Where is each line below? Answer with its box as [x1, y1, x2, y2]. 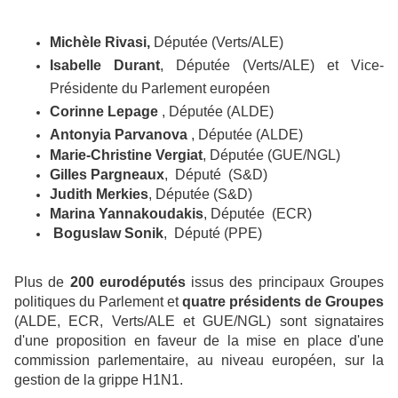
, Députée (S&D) [148, 186, 252, 202]
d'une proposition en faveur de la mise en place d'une [14, 332, 384, 348]
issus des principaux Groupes [185, 274, 385, 290]
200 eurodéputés [69, 274, 186, 290]
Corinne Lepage [50, 103, 158, 119]
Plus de [14, 274, 70, 290]
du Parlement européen [122, 80, 270, 96]
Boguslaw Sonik [53, 225, 163, 241]
